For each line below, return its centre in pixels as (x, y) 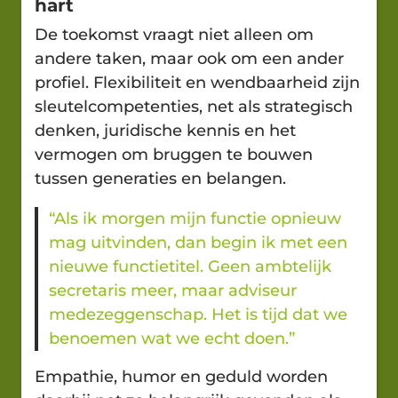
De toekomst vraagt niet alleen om (174, 34)
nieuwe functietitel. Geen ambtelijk (190, 266)
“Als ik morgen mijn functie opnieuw (195, 218)
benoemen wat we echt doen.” (172, 338)
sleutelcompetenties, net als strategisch (194, 106)
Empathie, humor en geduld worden (181, 376)
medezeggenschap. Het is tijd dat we (198, 314)
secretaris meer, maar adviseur (173, 290)
